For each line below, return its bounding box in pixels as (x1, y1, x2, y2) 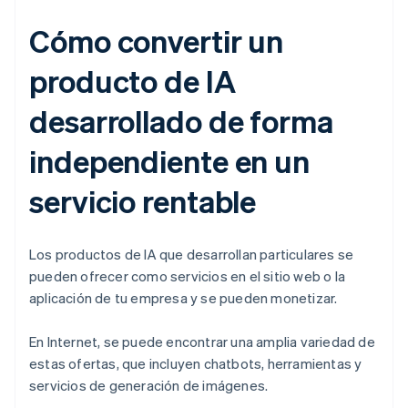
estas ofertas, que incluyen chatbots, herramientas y (29, 354, 362, 373)
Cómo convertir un (29, 21, 284, 61)
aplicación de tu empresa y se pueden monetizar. (29, 289, 338, 308)
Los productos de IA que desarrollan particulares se (29, 245, 354, 264)
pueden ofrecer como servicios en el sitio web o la (29, 267, 346, 286)
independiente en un (29, 141, 311, 181)
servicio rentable (29, 181, 257, 221)
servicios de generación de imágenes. (29, 376, 269, 395)
